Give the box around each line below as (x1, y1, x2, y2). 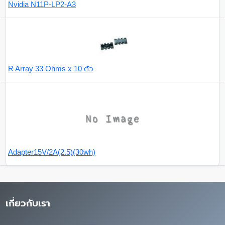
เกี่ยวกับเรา (6, 198, 51, 209)
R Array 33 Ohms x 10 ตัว (8, 64, 93, 73)
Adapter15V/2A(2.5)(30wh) (8, 148, 95, 157)
